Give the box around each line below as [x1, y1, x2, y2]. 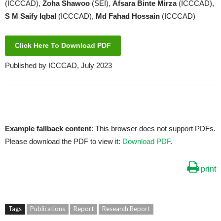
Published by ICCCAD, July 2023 [5, 61, 112, 70]
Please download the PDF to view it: [5, 137, 122, 146]
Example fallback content [5, 124, 91, 133]
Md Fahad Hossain [96, 12, 162, 21]
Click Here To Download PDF [15, 41, 111, 50]
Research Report [102, 205, 150, 213]
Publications [30, 205, 65, 213]
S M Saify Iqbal [5, 12, 56, 21]
